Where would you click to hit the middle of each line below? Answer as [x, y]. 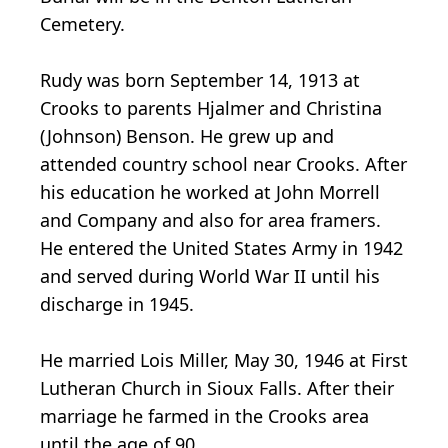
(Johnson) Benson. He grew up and [187, 135]
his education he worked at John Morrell [210, 191]
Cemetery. [82, 23]
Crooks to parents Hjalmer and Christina [211, 107]
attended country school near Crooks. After [223, 163]
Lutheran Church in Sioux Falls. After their [217, 387]
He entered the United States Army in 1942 [221, 247]
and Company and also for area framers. [210, 219]
